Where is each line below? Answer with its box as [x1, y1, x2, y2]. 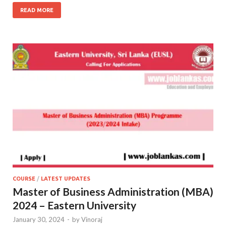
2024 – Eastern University [13, 198, 136, 211]
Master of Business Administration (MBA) [13, 185, 213, 198]
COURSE [13, 175, 35, 182]
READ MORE [20, 7, 53, 13]
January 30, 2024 [13, 215, 65, 223]
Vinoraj [81, 215, 102, 223]
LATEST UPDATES [41, 175, 90, 182]
